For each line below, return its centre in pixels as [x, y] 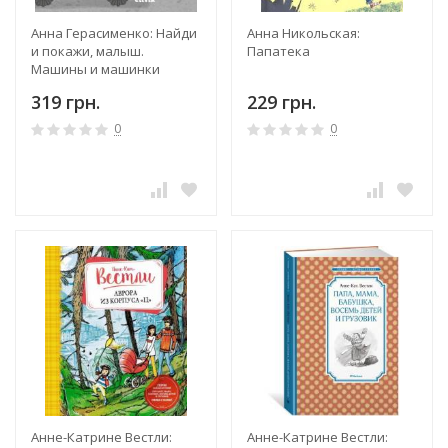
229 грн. [281, 101]
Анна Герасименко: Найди [114, 32]
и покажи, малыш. [87, 50]
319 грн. [65, 101]
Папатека [278, 50]
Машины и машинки [95, 68]
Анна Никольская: [303, 32]
